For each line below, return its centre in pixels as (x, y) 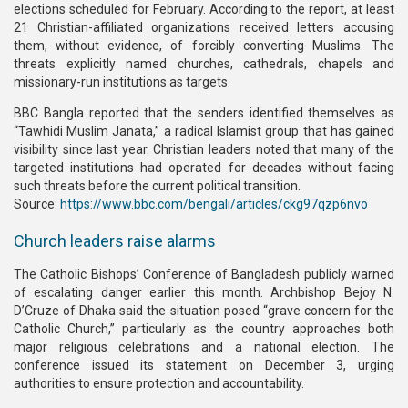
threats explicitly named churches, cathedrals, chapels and (204, 64)
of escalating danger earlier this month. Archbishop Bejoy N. (204, 292)
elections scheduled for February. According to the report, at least (204, 9)
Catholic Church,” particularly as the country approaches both (204, 329)
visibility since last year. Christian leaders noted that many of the (204, 149)
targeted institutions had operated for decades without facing (204, 168)
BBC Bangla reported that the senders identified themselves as (204, 113)
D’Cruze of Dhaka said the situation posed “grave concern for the (204, 311)
